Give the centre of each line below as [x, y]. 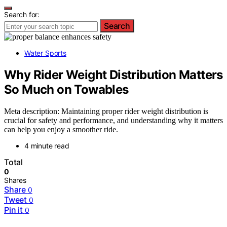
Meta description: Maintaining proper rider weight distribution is [106, 111]
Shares [15, 180]
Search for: [22, 14]
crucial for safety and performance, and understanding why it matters [113, 120]
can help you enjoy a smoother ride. [61, 129]
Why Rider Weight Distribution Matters [113, 74]
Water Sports [45, 53]
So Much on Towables [66, 89]
